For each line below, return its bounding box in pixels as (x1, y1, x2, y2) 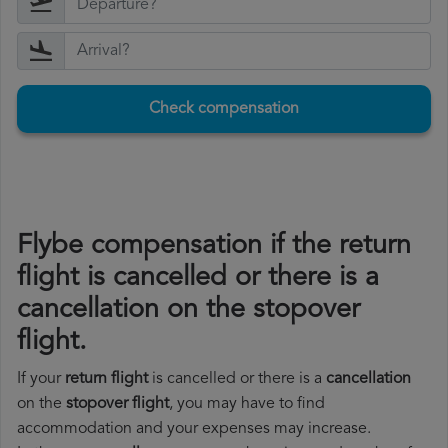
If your (17, 371, 65, 388)
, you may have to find (169, 396, 325, 413)
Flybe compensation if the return (17, 233, 411, 261)
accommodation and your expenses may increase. (17, 421, 371, 438)
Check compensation (149, 101, 299, 118)
